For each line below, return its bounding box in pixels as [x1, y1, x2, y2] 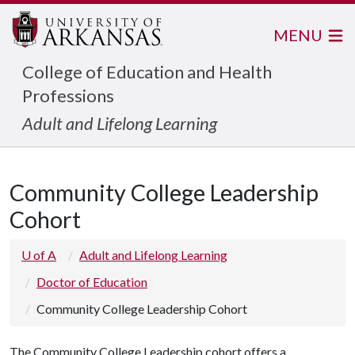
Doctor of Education [36, 274, 147, 289]
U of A [21, 247, 56, 262]
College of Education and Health [22, 61, 272, 82]
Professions [22, 85, 114, 106]
